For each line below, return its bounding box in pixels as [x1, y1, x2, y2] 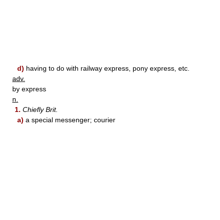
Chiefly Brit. [23, 105, 58, 113]
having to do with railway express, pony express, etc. [24, 64, 190, 72]
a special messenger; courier [24, 115, 115, 124]
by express [12, 84, 46, 93]
